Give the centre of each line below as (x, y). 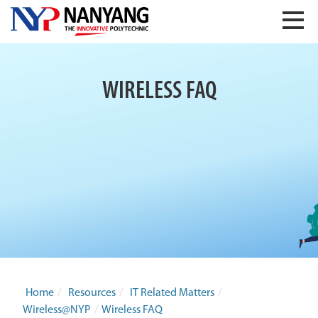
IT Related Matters (172, 293)
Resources (92, 293)
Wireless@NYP (57, 310)
